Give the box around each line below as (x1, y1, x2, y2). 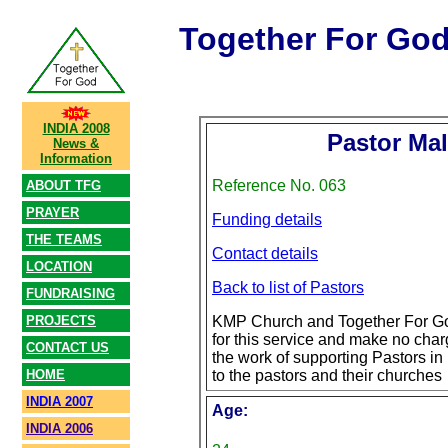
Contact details (212, 245, 318, 263)
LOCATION (26, 259, 92, 274)
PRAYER (26, 205, 79, 220)
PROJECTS (26, 313, 96, 328)
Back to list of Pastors (212, 279, 364, 297)
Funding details (212, 211, 322, 229)
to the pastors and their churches (212, 367, 442, 385)
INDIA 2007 (26, 394, 93, 409)
